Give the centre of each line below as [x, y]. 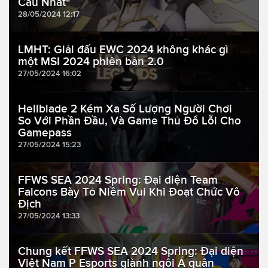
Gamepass [45, 133]
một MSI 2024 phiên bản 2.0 [91, 62]
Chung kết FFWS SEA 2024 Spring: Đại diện [131, 251]
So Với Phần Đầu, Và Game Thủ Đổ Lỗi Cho [130, 121]
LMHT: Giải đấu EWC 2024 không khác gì [123, 50]
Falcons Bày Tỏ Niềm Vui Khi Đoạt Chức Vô [129, 192]
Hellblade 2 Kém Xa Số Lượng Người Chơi [125, 109]
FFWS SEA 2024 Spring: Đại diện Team [118, 180]
